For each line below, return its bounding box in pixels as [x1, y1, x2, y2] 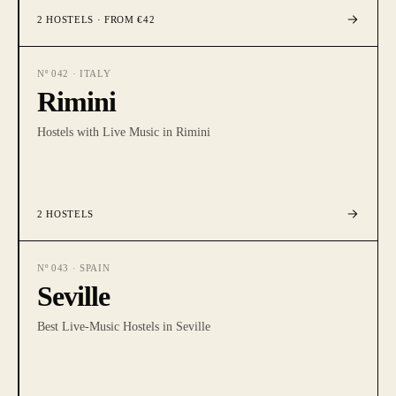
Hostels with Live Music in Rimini [37, 126, 210, 139]
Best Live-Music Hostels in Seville [37, 320, 210, 333]
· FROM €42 [93, 14, 156, 25]
